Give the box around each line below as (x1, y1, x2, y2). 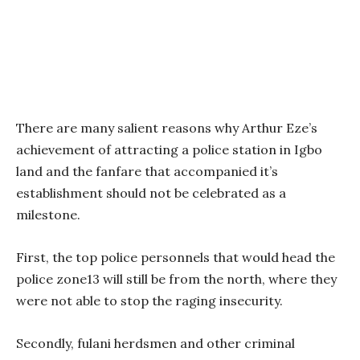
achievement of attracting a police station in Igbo (16, 141, 322, 158)
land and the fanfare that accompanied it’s (16, 163, 278, 180)
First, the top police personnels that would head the (16, 249, 335, 266)
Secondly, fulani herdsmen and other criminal (16, 335, 295, 352)
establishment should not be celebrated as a (16, 185, 286, 202)
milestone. (16, 207, 80, 223)
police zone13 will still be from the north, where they (16, 271, 337, 288)
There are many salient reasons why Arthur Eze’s (16, 120, 317, 137)
